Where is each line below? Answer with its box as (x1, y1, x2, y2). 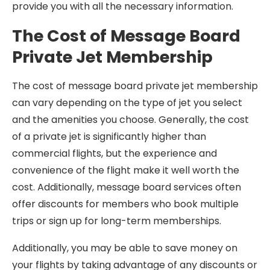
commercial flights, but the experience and (12, 146, 217, 160)
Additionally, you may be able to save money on (12, 241, 237, 255)
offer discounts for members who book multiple (12, 197, 239, 211)
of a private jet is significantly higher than (12, 130, 206, 143)
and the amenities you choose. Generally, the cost (12, 113, 249, 127)
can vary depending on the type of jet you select (12, 96, 242, 110)
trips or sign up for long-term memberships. (12, 214, 221, 228)
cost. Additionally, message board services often (12, 180, 241, 194)
